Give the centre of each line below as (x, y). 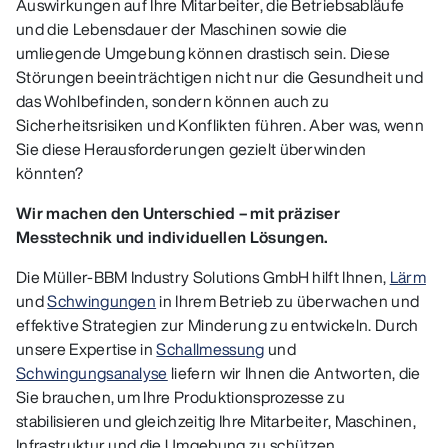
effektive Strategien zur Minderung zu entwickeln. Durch (217, 325)
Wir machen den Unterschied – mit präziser (178, 213)
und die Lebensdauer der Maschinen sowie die (182, 29)
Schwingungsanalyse (92, 373)
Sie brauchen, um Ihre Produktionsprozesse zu (181, 397)
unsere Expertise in (86, 349)
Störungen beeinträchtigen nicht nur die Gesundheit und (220, 77)
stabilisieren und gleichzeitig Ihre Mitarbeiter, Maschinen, (216, 421)
